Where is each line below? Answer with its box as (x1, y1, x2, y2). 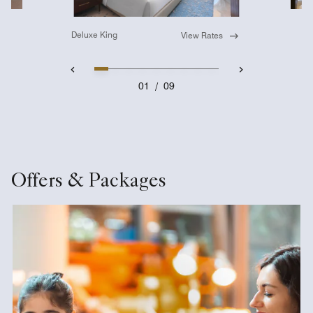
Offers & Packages (11, 172, 166, 192)
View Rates (180, 29, 223, 41)
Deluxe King (71, 29, 118, 41)
